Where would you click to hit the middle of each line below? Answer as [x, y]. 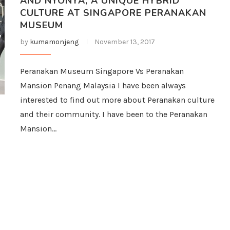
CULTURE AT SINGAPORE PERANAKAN [113, 13]
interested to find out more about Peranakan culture [117, 100]
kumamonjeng [54, 42]
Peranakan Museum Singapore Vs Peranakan [102, 71]
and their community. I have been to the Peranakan [114, 114]
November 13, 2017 [125, 42]
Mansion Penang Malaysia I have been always [103, 85]
